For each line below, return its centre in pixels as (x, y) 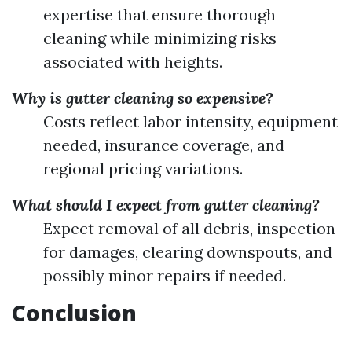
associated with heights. (133, 62)
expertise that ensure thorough (159, 15)
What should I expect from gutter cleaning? (166, 205)
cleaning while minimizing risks (160, 38)
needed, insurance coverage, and (164, 145)
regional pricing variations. (143, 169)
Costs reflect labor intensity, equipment (191, 121)
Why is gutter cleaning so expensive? (143, 98)
